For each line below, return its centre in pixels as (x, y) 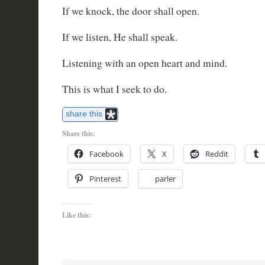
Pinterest (105, 179)
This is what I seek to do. (114, 89)
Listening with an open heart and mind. (144, 63)
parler (165, 179)
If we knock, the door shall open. (130, 11)
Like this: (76, 215)
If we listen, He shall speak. (119, 37)
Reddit (216, 154)
